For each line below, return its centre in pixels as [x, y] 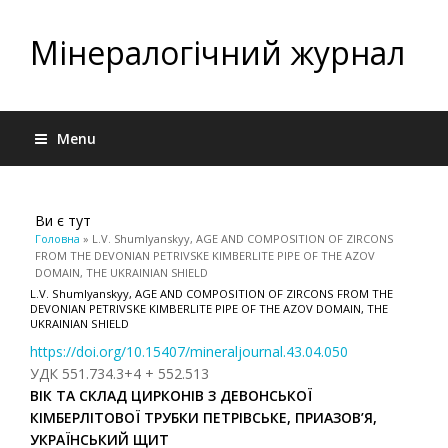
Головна [57, 238]
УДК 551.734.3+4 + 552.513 [119, 373]
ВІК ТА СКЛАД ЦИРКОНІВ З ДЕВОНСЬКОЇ [171, 395]
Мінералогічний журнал [217, 52]
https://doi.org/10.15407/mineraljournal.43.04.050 [189, 351]
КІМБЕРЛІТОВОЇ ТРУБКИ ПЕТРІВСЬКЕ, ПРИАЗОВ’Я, [203, 417]
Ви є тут [63, 220]
